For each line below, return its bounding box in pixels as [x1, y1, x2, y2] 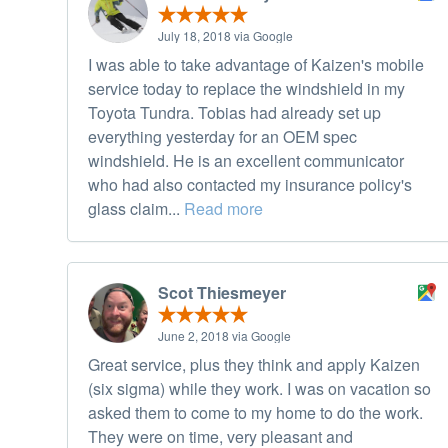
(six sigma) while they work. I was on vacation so [88, 377, 431, 401]
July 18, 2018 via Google [158, 27, 293, 45]
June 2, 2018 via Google [158, 327, 291, 345]
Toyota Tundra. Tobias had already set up [88, 101, 381, 125]
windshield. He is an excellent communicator [88, 149, 404, 173]
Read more [184, 197, 263, 221]
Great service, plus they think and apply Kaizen [88, 353, 420, 377]
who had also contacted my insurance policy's [88, 173, 412, 197]
